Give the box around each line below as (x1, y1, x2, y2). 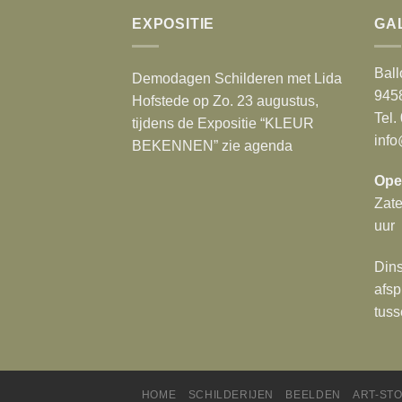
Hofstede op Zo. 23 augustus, (132, 92, 319, 109)
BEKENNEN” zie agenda (132, 137, 293, 153)
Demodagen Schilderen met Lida (132, 70, 342, 86)
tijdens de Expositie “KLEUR (132, 115, 314, 131)
